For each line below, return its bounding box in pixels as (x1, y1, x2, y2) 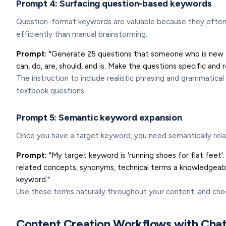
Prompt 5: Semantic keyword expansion (16, 112, 182, 123)
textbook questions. (16, 86, 86, 95)
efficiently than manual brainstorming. (16, 30, 147, 39)
